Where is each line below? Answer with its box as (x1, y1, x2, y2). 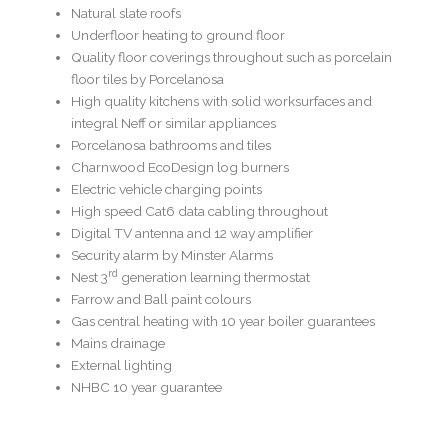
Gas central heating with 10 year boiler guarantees (71, 313, 376, 330)
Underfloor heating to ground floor (71, 27, 286, 44)
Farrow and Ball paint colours (71, 291, 252, 308)
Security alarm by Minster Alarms (71, 247, 274, 264)
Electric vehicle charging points (71, 181, 263, 198)
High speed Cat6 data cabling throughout (71, 203, 329, 220)
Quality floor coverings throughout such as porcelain (71, 49, 393, 66)
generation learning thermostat (118, 269, 311, 286)
